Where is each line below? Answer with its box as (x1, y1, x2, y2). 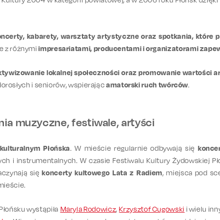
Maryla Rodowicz (60, 204, 116, 213)
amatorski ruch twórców (106, 80, 189, 89)
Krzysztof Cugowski (119, 204, 185, 213)
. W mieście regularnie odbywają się (70, 143, 198, 152)
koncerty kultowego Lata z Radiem (42, 168, 163, 177)
